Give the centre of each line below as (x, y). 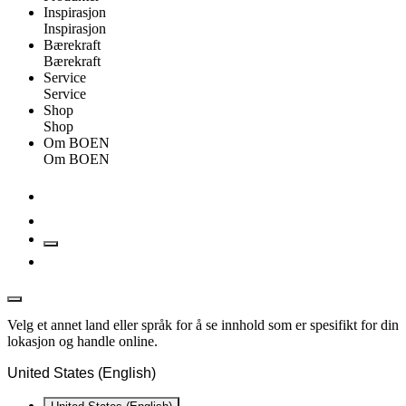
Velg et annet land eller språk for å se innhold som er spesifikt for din (203, 325)
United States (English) (82, 373)
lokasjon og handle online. (82, 341)
